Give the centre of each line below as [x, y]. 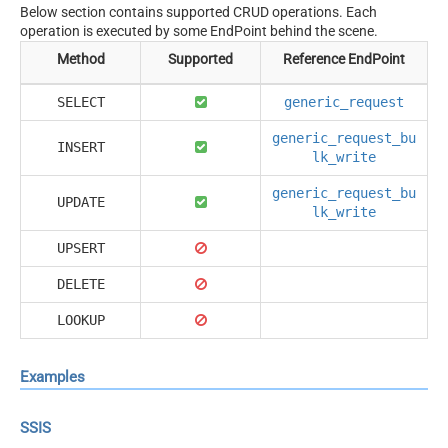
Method [80, 58]
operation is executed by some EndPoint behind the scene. [199, 30]
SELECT [80, 101]
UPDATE [80, 201]
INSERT [80, 146]
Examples [52, 377]
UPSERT [80, 247]
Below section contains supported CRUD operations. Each [198, 11]
